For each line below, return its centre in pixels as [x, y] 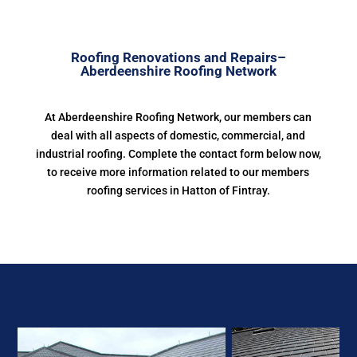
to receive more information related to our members [178, 172]
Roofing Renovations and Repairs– [178, 57]
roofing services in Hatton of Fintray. [178, 190]
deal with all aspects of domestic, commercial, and [178, 135]
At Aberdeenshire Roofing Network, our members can [178, 117]
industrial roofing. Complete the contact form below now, [178, 154]
